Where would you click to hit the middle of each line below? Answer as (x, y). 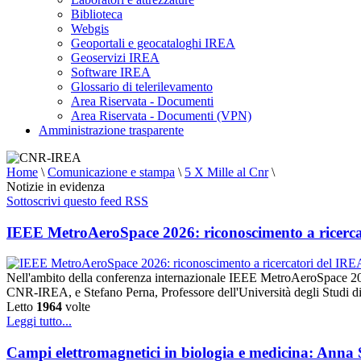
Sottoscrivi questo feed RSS (77, 201)
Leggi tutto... (39, 322)
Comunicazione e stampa (111, 172)
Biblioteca (97, 14)
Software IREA (111, 72)
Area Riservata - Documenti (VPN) (161, 116)
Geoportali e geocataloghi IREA (153, 43)
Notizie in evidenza (56, 187)
